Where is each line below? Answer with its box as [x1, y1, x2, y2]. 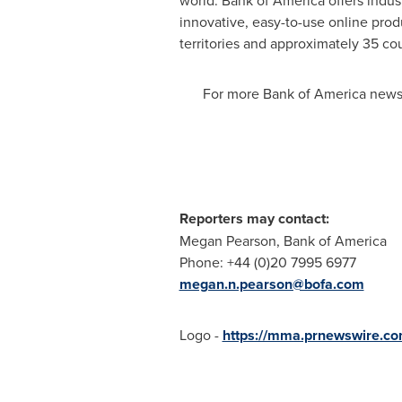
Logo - [179, 325, 223, 345]
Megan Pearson [179, 231, 276, 250]
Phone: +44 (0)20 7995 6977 [179, 252, 356, 272]
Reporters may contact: [179, 208, 329, 229]
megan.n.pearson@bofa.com [179, 274, 364, 294]
